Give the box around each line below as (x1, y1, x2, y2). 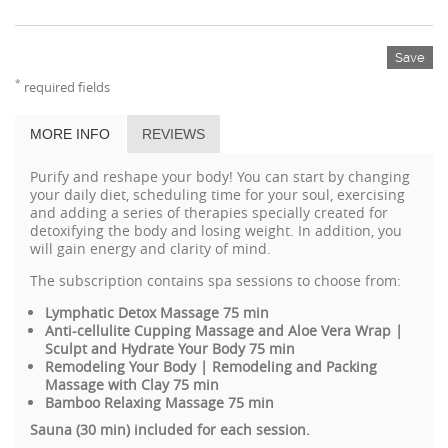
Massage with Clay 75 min (45, 374, 219, 394)
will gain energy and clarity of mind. (30, 238, 271, 258)
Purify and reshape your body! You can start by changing (30, 166, 410, 186)
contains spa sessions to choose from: (147, 270, 401, 290)
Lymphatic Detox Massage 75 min (45, 302, 269, 322)
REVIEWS (142, 125, 205, 142)
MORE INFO (30, 125, 110, 142)
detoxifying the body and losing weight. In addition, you (30, 220, 402, 240)
